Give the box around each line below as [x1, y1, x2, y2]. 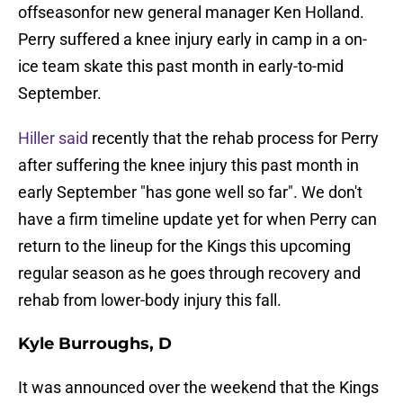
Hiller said [18, 129, 88, 148]
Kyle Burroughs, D [18, 334, 172, 354]
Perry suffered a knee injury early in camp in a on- [18, 30, 367, 49]
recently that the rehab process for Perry [88, 129, 379, 148]
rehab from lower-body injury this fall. [18, 291, 282, 310]
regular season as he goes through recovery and [18, 264, 361, 283]
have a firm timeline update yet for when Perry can [18, 210, 377, 229]
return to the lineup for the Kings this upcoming [18, 237, 351, 256]
